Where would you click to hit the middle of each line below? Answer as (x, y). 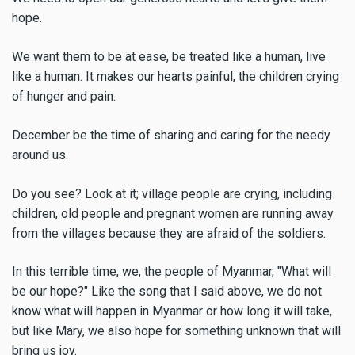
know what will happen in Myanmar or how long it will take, (172, 311)
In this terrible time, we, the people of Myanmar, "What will (172, 272)
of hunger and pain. (64, 97)
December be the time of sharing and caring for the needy (171, 135)
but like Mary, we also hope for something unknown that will (176, 331)
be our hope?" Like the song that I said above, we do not (167, 292)
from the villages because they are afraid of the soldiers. (169, 233)
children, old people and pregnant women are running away (173, 213)
